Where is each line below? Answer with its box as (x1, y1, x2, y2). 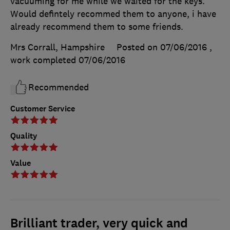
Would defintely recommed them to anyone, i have (10, 8, 216, 20)
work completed (10, 54, 79, 66)
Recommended (28, 81, 89, 93)
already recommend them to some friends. (10, 21, 183, 32)
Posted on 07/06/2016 (117, 41, 207, 53)
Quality (10, 130, 37, 141)
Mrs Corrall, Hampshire (10, 41, 105, 53)
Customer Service (10, 103, 75, 114)
